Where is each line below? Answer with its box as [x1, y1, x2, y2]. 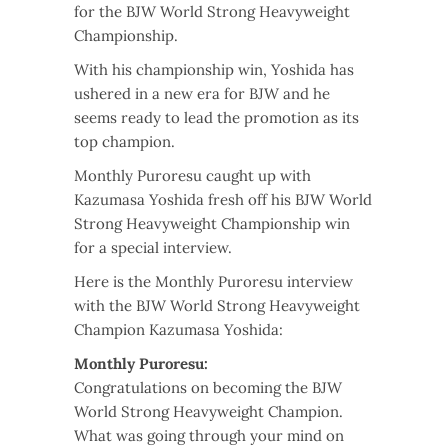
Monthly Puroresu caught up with [74, 166, 311, 186]
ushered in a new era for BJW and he [74, 84, 330, 104]
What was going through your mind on [74, 426, 344, 446]
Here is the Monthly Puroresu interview [74, 272, 353, 292]
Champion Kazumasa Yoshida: [74, 320, 283, 340]
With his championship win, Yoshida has [74, 60, 354, 80]
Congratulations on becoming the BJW [74, 378, 342, 398]
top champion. [74, 132, 175, 152]
